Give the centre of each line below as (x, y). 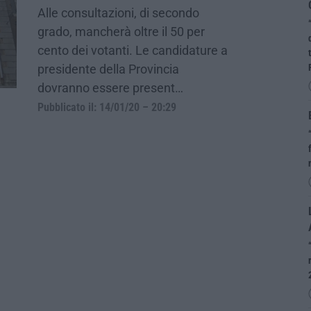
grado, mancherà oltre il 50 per (121, 31)
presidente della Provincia (108, 69)
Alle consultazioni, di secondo (118, 12)
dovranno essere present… (110, 87)
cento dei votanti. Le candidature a (133, 50)
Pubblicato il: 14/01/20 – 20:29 (107, 107)
